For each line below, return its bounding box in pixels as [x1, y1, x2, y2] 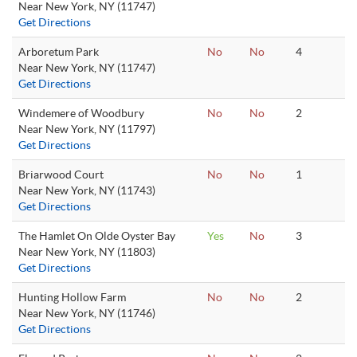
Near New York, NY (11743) [18, 184, 155, 197]
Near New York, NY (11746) [18, 307, 155, 320]
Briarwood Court [18, 168, 104, 181]
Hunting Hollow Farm [18, 291, 126, 304]
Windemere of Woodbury [18, 107, 144, 120]
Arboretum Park [18, 45, 99, 58]
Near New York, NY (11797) [18, 123, 155, 135]
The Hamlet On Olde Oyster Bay [18, 229, 175, 242]
